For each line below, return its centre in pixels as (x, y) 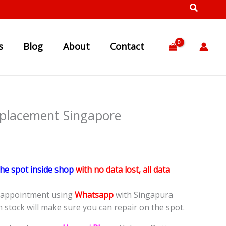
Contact (127, 46)
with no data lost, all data (123, 170)
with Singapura (143, 195)
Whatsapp (94, 195)
